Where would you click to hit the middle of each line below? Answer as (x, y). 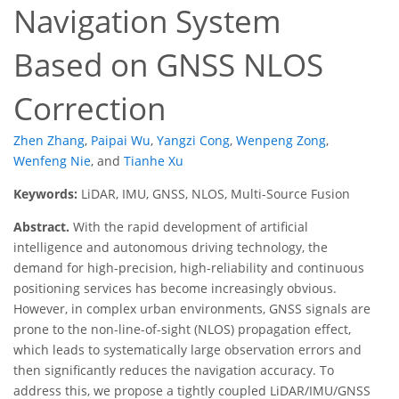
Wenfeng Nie (52, 161)
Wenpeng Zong (281, 141)
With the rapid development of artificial (189, 227)
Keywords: (47, 194)
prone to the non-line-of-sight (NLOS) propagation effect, (182, 330)
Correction (90, 109)
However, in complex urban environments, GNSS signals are (192, 309)
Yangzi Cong (193, 141)
